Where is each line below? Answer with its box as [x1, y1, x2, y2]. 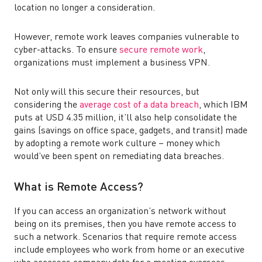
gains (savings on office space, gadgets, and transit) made [14, 126, 247, 136]
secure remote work [119, 46, 203, 55]
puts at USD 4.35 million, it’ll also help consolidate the [14, 113, 237, 123]
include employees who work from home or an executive [14, 246, 244, 255]
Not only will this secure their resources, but [14, 88, 199, 97]
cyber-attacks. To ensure [14, 46, 119, 55]
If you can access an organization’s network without [14, 207, 226, 216]
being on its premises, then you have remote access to [14, 220, 236, 229]
